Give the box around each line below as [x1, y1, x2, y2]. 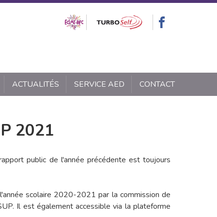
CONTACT [139, 79, 175, 90]
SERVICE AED [74, 79, 124, 90]
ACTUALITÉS [12, 79, 59, 90]
